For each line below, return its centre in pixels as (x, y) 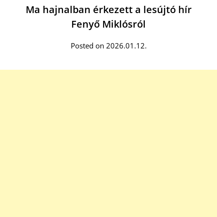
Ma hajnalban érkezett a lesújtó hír (108, 10)
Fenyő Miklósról (108, 24)
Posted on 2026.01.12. (108, 46)
